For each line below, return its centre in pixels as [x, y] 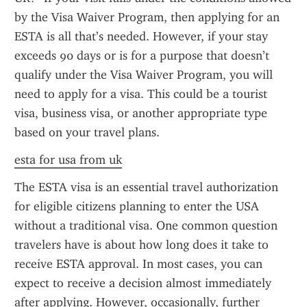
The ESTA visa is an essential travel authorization [146, 187]
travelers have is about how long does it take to [142, 245]
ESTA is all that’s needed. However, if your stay [141, 36]
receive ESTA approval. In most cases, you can [138, 264]
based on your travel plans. [87, 132]
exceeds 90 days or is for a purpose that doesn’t [142, 56]
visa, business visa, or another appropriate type [141, 113]
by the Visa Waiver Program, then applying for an [147, 17]
